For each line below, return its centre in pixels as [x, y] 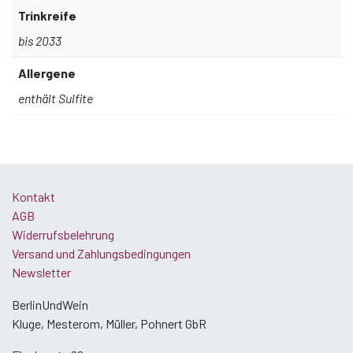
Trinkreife [47, 15]
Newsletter [41, 272]
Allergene [47, 72]
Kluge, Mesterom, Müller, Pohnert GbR [109, 323]
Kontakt [33, 196]
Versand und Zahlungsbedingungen [101, 253]
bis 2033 [40, 40]
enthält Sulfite [56, 98]
